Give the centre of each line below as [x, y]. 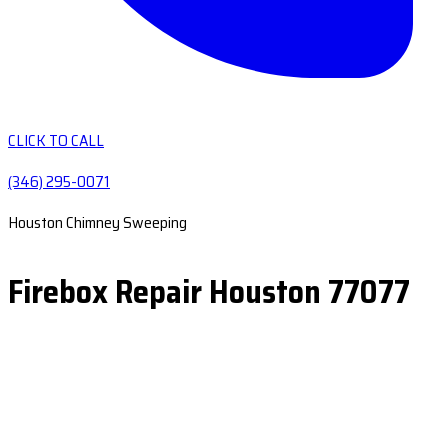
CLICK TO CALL [56, 140]
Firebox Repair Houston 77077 [209, 292]
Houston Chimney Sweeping [97, 222]
